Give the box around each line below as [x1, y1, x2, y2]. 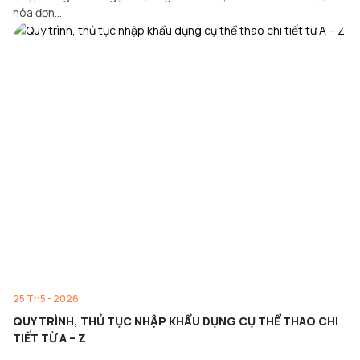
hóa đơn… [13, 5, 62, 20]
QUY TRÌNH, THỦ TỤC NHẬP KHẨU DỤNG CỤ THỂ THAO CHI [13, 313, 338, 329]
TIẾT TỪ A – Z [13, 330, 86, 346]
